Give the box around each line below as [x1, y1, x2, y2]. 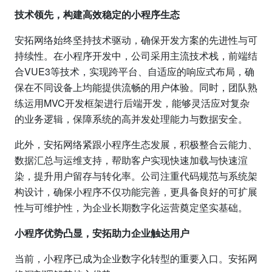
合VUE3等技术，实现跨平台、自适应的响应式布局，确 [15, 64, 254, 78]
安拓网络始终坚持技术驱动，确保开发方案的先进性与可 [15, 32, 257, 47]
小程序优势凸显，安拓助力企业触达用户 [15, 225, 189, 240]
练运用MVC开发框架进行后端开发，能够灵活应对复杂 [15, 95, 250, 110]
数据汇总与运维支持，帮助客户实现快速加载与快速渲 [15, 152, 248, 167]
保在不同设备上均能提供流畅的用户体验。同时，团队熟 [15, 80, 257, 94]
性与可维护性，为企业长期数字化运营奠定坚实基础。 [15, 200, 248, 214]
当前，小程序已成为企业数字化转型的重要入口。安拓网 [15, 251, 257, 265]
